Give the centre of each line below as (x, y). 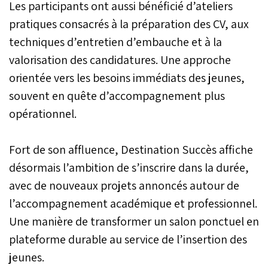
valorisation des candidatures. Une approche (120, 60)
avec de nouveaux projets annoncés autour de (124, 185)
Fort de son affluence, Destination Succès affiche (131, 149)
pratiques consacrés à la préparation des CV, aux (129, 24)
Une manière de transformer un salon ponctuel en (134, 221)
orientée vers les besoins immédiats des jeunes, (127, 77)
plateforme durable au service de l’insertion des (128, 239)
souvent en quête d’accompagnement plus (117, 95)
